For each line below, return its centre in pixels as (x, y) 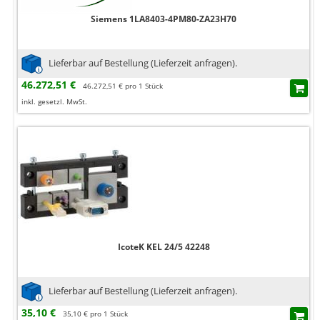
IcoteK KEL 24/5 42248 (164, 247)
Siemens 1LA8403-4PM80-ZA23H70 (164, 19)
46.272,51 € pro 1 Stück (123, 86)
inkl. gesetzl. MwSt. (54, 102)
